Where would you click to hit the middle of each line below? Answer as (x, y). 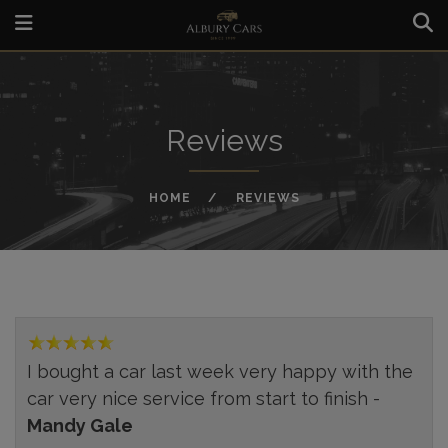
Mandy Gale (80, 425)
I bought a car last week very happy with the (220, 371)
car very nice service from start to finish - (204, 398)
